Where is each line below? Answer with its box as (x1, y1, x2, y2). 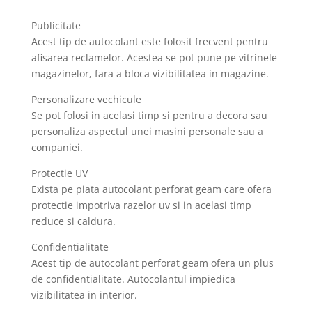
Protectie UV (31, 166, 88, 180)
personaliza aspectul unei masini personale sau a (31, 125, 263, 139)
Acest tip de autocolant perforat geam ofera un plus (31, 256, 274, 270)
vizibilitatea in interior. (31, 288, 137, 302)
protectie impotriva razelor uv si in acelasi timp (31, 198, 251, 212)
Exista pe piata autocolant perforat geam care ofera (31, 182, 272, 196)
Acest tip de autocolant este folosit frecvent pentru (31, 35, 268, 49)
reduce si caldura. (31, 214, 116, 228)
